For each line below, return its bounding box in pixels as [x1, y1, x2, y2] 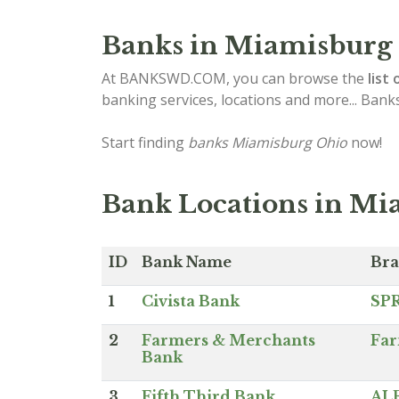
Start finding [102, 133, 188, 152]
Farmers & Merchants [142, 331, 315, 349]
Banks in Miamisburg [102, 30, 393, 61]
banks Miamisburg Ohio [188, 133, 347, 152]
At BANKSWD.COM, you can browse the [102, 69, 368, 88]
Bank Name [142, 253, 232, 271]
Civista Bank [142, 292, 240, 310]
